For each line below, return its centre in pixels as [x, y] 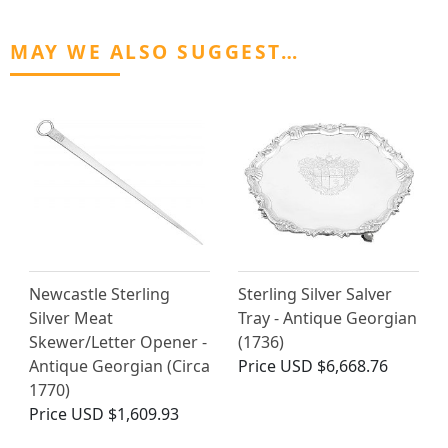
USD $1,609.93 [125, 413]
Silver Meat [71, 317]
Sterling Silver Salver [315, 293]
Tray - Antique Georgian [327, 317]
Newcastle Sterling [99, 293]
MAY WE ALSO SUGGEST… [154, 51]
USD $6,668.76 [334, 365]
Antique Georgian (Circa [119, 365]
